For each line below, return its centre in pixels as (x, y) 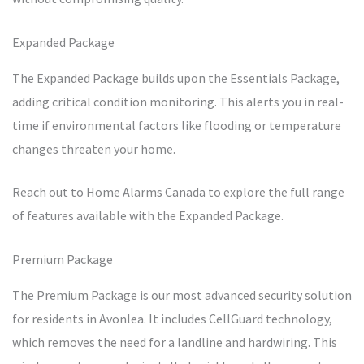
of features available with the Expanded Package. (148, 216)
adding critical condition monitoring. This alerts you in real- (178, 102)
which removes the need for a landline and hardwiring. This (175, 342)
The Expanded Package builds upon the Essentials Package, (176, 78)
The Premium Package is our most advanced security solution (182, 295)
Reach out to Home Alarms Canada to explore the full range (178, 192)
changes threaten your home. (94, 149)
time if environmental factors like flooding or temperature (177, 126)
